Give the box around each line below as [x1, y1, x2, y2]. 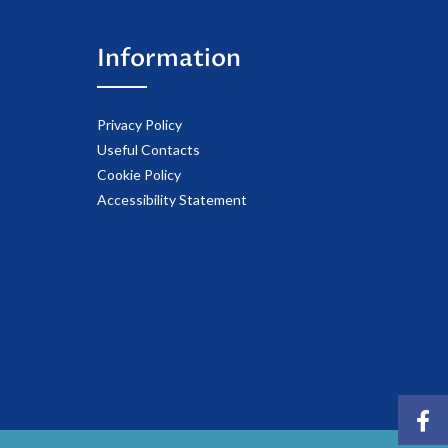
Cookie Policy [97, 166, 181, 184]
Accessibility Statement [97, 191, 247, 209]
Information [97, 42, 241, 76]
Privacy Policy [97, 116, 182, 134]
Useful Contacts [97, 141, 200, 159]
